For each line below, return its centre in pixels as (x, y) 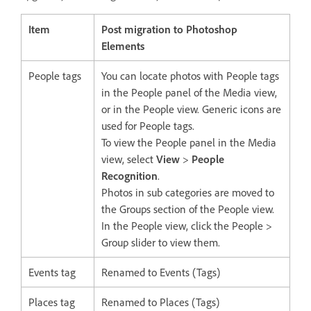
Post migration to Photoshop (169, 30)
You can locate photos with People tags (190, 76)
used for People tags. (148, 126)
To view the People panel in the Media (189, 143)
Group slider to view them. (161, 243)
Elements (123, 46)
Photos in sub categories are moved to (188, 193)
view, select (129, 159)
